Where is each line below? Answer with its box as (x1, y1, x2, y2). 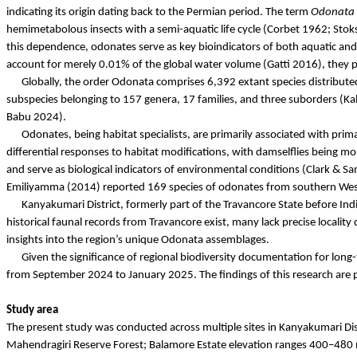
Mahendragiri (6, 339, 71, 351)
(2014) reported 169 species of (65, 181, 218, 194)
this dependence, (6, 41, 91, 53)
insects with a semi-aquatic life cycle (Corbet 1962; (88, 23, 333, 36)
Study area (6, 304, 58, 316)
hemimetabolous (6, 23, 88, 36)
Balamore (149, 339, 194, 351)
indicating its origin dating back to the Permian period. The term (6, 6, 311, 18)
